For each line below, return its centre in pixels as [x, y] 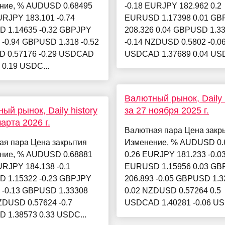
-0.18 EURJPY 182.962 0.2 [173, 6]
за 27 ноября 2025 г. [166, 111]
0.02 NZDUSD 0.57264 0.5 [173, 191]
